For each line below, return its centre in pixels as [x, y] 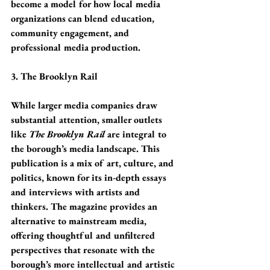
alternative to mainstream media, [80, 221]
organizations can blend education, [84, 18]
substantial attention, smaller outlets [88, 120]
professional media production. [76, 47]
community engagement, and [71, 33]
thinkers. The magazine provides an [85, 206]
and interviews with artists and [77, 192]
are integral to [137, 134]
